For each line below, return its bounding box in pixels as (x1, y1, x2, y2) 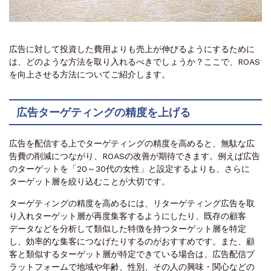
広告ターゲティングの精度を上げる (16, 106, 191, 119)
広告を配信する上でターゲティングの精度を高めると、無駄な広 (9, 139, 255, 149)
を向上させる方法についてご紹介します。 (9, 70, 170, 80)
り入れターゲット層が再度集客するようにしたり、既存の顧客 (9, 211, 246, 221)
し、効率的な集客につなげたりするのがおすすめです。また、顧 (9, 237, 255, 247)
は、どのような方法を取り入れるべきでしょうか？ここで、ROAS (9, 57, 260, 67)
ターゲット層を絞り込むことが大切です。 (9, 177, 170, 187)
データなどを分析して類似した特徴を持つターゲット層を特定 (9, 224, 246, 234)
